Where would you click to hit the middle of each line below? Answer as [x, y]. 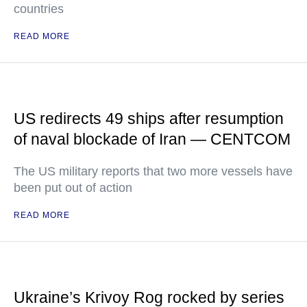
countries [39, 9]
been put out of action [73, 188]
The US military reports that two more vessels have [153, 171]
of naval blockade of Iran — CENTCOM [152, 139]
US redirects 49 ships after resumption [149, 119]
